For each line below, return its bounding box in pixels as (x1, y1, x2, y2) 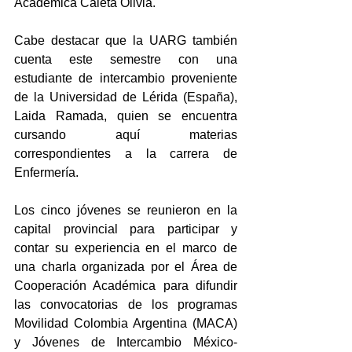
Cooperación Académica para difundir (14, 278, 237, 292)
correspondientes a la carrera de (14, 146, 237, 160)
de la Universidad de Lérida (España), (14, 90, 237, 104)
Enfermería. (14, 165, 79, 179)
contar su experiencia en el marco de (14, 240, 237, 255)
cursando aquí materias (14, 127, 237, 141)
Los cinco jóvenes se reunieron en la (14, 203, 237, 217)
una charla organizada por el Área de (14, 259, 237, 273)
